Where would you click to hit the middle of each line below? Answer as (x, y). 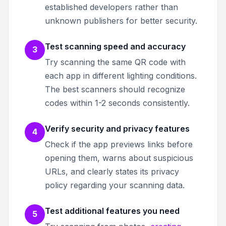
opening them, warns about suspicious (119, 158)
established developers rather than (111, 7)
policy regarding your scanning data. (115, 185)
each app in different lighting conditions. (121, 75)
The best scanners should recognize (115, 89)
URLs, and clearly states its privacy (112, 171)
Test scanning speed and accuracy (115, 46)
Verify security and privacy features (117, 128)
